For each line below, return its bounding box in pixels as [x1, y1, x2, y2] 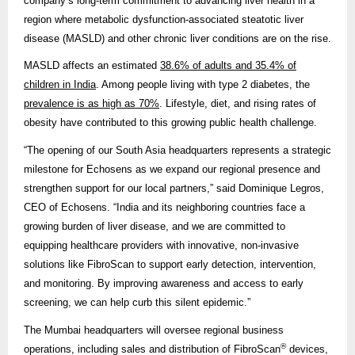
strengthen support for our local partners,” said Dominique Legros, [24, 181, 324, 194]
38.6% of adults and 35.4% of [160, 59, 296, 72]
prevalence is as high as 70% [24, 97, 159, 110]
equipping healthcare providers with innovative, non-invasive [24, 239, 299, 251]
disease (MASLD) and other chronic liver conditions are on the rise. [24, 32, 331, 44]
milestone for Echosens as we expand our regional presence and [24, 162, 320, 175]
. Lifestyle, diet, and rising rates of [159, 97, 316, 110]
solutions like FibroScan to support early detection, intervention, [24, 258, 316, 270]
